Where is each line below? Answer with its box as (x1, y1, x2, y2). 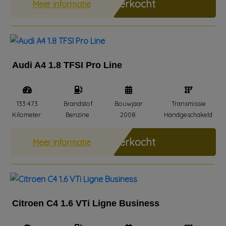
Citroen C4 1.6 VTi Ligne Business (12, 198, 159, 208)
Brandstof (64, 99, 93, 107)
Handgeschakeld (163, 110, 212, 119)
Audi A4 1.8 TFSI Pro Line (12, 60, 122, 70)
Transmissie (172, 99, 206, 107)
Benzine (66, 110, 90, 119)
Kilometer (12, 110, 41, 119)
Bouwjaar (114, 99, 143, 107)
